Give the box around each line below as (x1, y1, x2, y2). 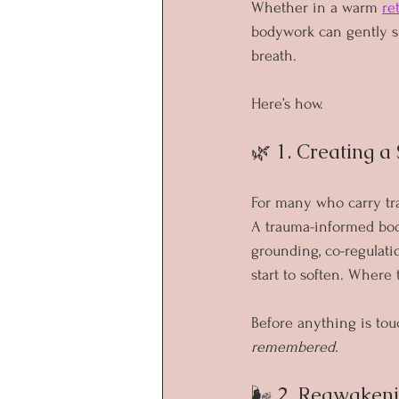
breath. (251, 46, 297, 64)
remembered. (251, 338, 338, 355)
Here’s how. (251, 94, 323, 112)
